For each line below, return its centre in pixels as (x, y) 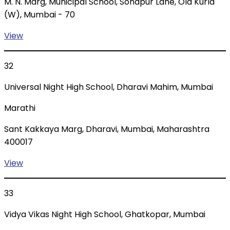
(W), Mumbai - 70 (40, 15)
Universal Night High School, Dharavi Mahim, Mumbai (109, 87)
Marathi (20, 108)
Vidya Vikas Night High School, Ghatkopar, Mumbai (105, 215)
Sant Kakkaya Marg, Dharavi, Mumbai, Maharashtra (107, 129)
